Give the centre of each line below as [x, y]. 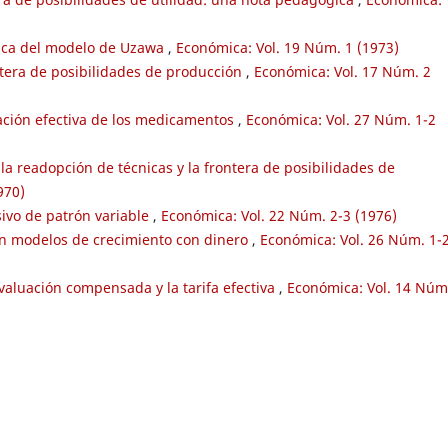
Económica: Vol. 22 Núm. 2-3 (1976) [279, 215]
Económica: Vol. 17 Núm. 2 [342, 71]
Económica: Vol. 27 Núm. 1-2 [341, 119]
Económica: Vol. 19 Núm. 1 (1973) [287, 47]
